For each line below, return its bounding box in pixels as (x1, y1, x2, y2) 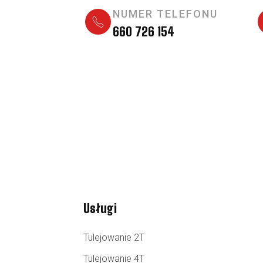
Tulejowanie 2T (83, 231, 144, 243)
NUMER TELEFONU (113, 7, 218, 20)
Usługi (83, 200, 117, 215)
